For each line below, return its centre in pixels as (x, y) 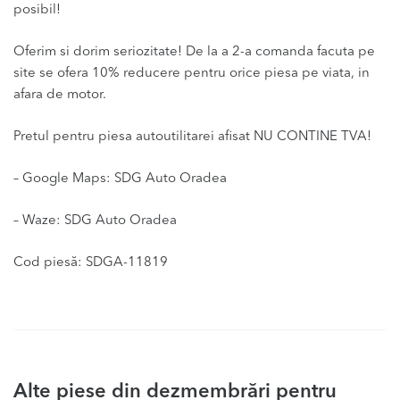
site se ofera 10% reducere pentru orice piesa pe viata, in (192, 74)
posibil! (37, 11)
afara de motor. (60, 96)
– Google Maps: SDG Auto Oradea (120, 179)
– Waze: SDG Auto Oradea (95, 221)
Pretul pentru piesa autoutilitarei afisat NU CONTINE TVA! (192, 137)
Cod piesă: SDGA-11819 (91, 263)
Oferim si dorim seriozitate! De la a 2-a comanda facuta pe (194, 53)
